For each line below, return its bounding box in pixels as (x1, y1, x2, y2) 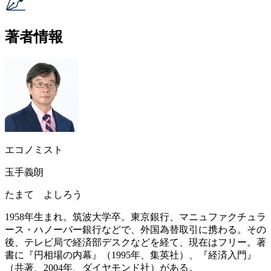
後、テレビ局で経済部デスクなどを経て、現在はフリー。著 (5, 237, 266, 248)
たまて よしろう (5, 189, 82, 200)
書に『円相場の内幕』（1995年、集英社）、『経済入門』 (5, 250, 256, 261)
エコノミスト (5, 145, 63, 155)
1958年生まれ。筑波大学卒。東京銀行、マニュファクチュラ (5, 212, 266, 223)
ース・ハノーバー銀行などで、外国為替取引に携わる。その (5, 224, 266, 235)
